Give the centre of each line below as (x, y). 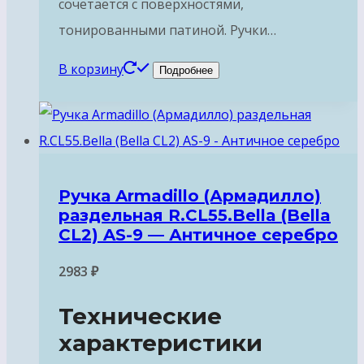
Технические (140, 316)
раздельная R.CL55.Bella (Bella (195, 216)
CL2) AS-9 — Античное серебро (198, 235)
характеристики (160, 342)
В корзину (91, 69)
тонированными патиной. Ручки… (167, 30)
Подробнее (186, 70)
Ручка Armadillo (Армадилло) (190, 196)
